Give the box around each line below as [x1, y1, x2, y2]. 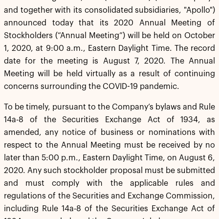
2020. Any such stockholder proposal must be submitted [4, 167, 215, 175]
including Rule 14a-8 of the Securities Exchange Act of [4, 205, 215, 213]
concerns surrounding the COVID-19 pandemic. [4, 83, 179, 90]
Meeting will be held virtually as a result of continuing [4, 70, 215, 78]
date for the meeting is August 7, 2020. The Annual [4, 57, 215, 65]
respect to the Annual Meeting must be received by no [4, 141, 215, 149]
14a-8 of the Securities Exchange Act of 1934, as [4, 116, 215, 124]
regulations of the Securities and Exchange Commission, [4, 192, 215, 200]
